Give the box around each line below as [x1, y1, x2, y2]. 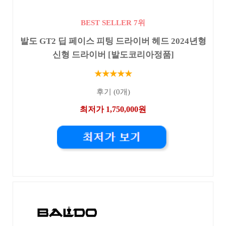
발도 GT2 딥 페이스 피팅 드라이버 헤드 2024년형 [20, 36, 206, 46]
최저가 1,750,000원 [80, 105, 146, 114]
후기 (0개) [96, 88, 130, 96]
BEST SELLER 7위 [81, 18, 145, 27]
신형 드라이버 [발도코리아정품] [52, 49, 174, 60]
